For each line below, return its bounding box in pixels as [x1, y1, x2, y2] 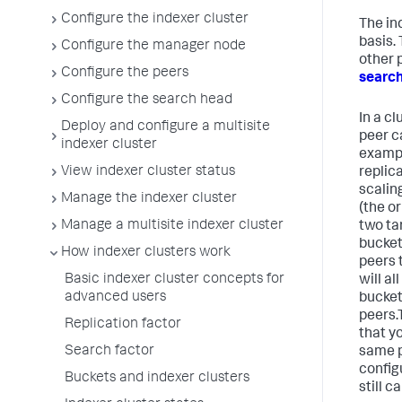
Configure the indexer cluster [61, 13, 249, 27]
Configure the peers [61, 66, 188, 81]
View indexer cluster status [61, 165, 235, 179]
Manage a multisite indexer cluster [61, 219, 284, 233]
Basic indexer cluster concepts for [65, 273, 284, 287]
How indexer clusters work [61, 246, 231, 260]
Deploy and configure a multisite [61, 120, 270, 135]
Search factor [65, 345, 154, 359]
